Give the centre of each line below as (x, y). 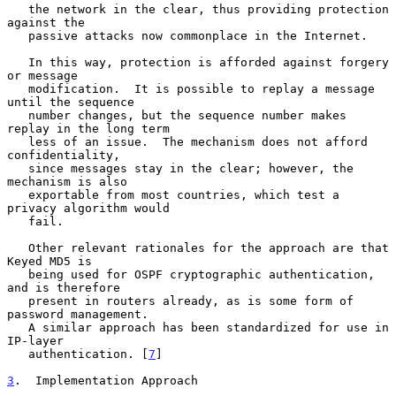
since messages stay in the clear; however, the (18, 168)
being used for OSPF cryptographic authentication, (18, 274)
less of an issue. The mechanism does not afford (18, 141)
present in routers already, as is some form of (18, 301)
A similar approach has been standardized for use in (18, 327)
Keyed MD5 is (49, 261)
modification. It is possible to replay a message (18, 88)
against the (46, 22)
